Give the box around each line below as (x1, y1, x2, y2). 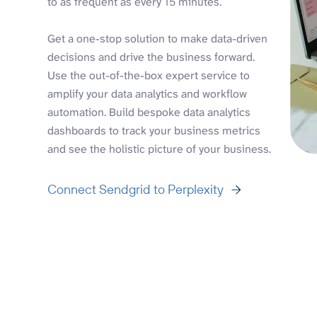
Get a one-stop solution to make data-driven (47, 30, 268, 46)
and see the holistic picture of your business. (47, 141, 272, 156)
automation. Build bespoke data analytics (47, 104, 251, 120)
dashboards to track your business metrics (47, 122, 261, 138)
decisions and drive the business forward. (47, 49, 255, 64)
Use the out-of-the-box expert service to (47, 67, 250, 83)
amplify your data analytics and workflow (47, 86, 248, 101)
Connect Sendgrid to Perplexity (47, 180, 224, 197)
